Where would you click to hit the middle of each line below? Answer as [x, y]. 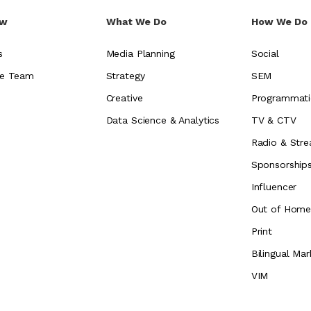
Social [265, 54]
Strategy [125, 76]
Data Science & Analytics [163, 120]
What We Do [136, 22]
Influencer [274, 187]
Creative [124, 98]
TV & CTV [274, 120]
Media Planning [140, 54]
